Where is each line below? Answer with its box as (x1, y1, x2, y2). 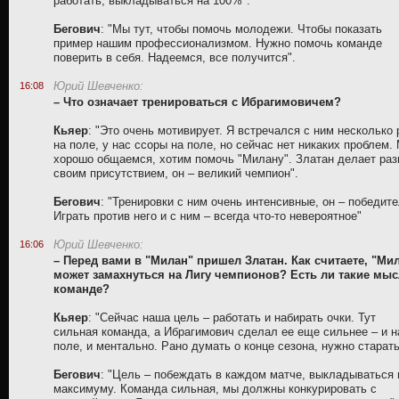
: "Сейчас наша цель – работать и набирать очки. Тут (88, 311, 376, 324)
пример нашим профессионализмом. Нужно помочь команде (53, 37, 382, 50)
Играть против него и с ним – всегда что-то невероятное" (53, 209, 362, 223)
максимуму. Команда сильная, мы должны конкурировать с (53, 382, 377, 395)
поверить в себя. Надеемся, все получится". (53, 51, 296, 64)
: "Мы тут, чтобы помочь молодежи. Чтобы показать (101, 22, 382, 36)
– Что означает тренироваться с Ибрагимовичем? (53, 95, 341, 109)
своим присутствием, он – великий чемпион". (53, 167, 298, 180)
